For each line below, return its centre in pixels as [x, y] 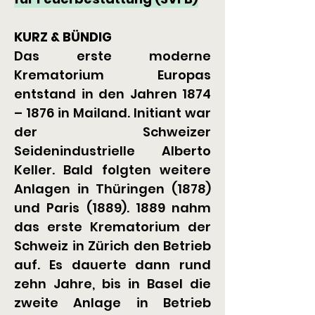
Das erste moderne [112, 56]
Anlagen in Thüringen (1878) [112, 189]
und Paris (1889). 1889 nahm [112, 208]
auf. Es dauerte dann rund [112, 265]
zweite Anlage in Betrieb [112, 303]
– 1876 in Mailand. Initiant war [112, 113]
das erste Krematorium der [112, 227]
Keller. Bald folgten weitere [112, 170]
